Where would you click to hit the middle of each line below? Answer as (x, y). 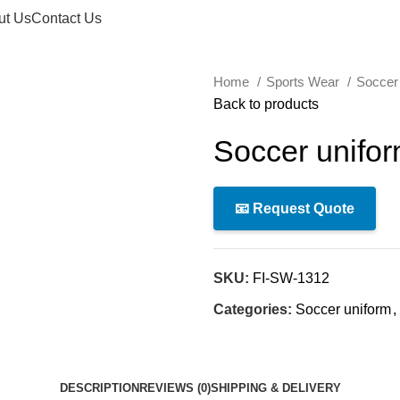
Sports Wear (304, 82)
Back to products (266, 104)
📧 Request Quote (295, 208)
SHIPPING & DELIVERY (275, 388)
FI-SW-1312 (291, 278)
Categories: (253, 309)
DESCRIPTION (99, 388)
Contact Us (67, 18)
